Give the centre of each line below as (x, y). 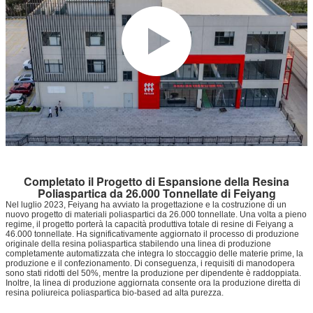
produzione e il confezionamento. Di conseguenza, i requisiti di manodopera (150, 263)
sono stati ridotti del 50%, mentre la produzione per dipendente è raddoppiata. (153, 273)
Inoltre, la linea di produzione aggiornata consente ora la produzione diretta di (153, 283)
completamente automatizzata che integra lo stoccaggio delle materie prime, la (154, 253)
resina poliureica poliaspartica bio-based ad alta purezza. (115, 292)
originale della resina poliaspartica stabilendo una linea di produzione (138, 243)
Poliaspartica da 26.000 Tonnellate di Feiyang (156, 193)
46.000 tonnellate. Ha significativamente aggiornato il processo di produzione (152, 234)
